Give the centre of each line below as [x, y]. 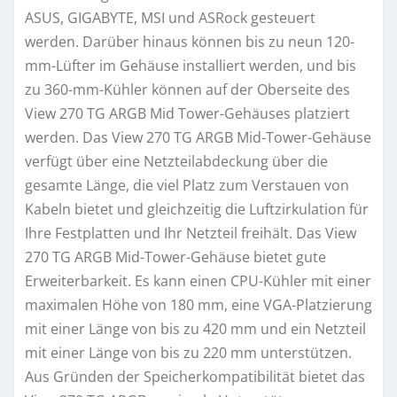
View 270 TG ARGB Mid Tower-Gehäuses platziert [187, 113]
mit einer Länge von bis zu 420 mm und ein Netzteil [195, 328]
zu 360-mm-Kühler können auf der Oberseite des [187, 89]
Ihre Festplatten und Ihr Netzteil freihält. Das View [191, 233]
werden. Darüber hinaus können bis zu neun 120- [190, 41]
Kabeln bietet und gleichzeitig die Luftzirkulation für [197, 209]
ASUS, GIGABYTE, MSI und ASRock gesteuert [170, 17]
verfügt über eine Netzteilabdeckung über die [176, 161]
